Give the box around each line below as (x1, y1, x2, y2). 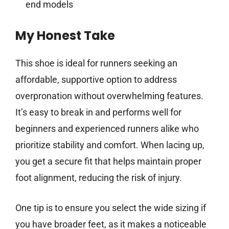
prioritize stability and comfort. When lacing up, (15, 140, 204, 151)
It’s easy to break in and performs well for (15, 107, 181, 118)
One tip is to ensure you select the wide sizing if (15, 202, 206, 214)
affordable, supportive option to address (15, 74, 177, 85)
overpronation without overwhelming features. (15, 90, 203, 102)
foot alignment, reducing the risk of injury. (15, 172, 182, 184)
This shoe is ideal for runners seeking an (15, 58, 177, 69)
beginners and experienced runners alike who (15, 123, 199, 134)
